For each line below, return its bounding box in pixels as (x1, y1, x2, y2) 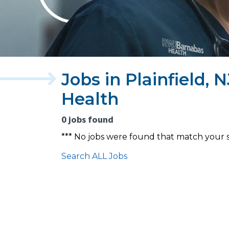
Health (61, 89, 119, 109)
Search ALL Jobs (61, 151, 127, 162)
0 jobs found (61, 113, 113, 126)
